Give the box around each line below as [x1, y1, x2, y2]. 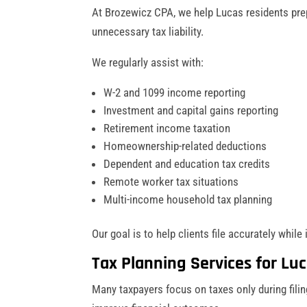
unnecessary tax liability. [92, 24, 204, 38]
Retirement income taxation [103, 121, 231, 135]
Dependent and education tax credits [103, 156, 271, 171]
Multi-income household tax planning [103, 192, 273, 206]
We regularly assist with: [92, 55, 204, 69]
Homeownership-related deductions [103, 138, 267, 153]
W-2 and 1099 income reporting [103, 85, 246, 99]
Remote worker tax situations [103, 174, 239, 188]
